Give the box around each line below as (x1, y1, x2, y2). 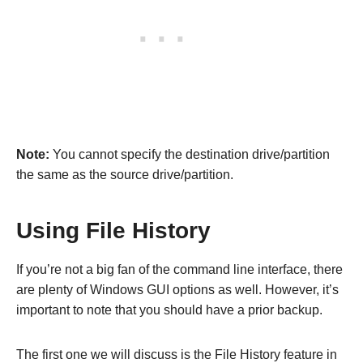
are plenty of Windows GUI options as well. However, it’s (16, 282, 339, 297)
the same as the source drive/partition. (16, 167, 237, 181)
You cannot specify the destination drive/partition (49, 147, 330, 161)
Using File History (16, 217, 211, 243)
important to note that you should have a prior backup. (16, 302, 322, 317)
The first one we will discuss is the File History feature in (16, 347, 337, 361)
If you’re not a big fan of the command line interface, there (16, 262, 343, 276)
